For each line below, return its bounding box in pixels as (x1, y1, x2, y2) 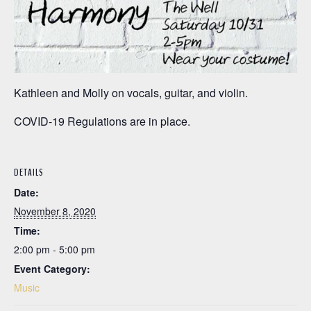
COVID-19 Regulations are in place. (14, 112, 190, 129)
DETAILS (14, 165, 44, 179)
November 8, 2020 (14, 203, 96, 218)
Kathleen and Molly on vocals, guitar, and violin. (14, 84, 248, 101)
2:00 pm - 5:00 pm (14, 242, 95, 256)
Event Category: (14, 261, 90, 276)
